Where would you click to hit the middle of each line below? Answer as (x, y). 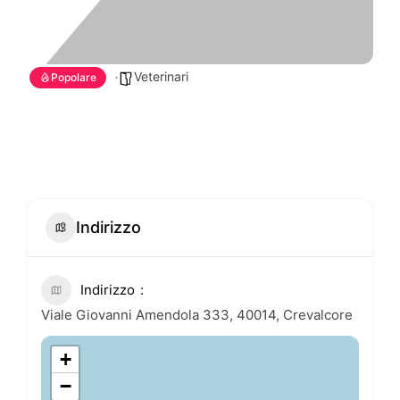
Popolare (74, 77)
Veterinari (161, 76)
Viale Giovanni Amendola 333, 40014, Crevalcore (197, 314)
